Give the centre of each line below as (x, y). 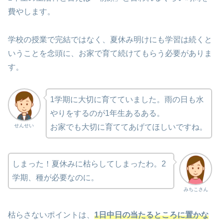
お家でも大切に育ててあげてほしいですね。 (128, 127)
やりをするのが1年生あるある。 (107, 113)
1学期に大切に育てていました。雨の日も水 (127, 99)
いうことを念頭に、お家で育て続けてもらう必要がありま (110, 54)
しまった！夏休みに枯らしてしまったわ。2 (89, 164)
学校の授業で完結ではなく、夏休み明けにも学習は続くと (110, 40)
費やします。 (31, 12)
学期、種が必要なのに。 (55, 177)
